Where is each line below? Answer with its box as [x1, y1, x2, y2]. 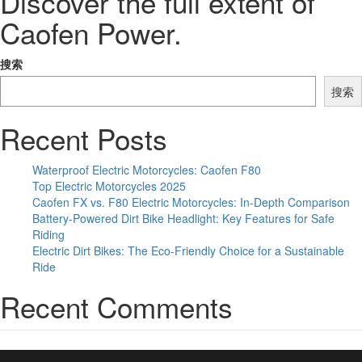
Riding [32, 226, 65, 242]
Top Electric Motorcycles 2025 [32, 178, 186, 194]
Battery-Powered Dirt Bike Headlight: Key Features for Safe [32, 210, 335, 226]
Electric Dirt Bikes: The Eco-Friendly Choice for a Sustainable [32, 242, 344, 259]
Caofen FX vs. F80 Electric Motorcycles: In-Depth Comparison [32, 194, 350, 210]
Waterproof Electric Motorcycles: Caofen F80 [32, 162, 261, 178]
